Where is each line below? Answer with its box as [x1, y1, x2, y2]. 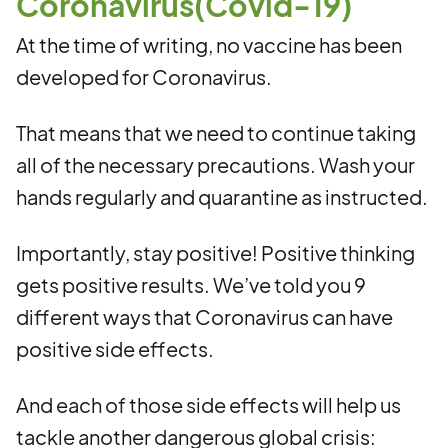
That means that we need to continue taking [16, 120, 416, 145]
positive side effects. [16, 336, 214, 361]
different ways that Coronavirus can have [16, 304, 393, 329]
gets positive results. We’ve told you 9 [16, 272, 366, 297]
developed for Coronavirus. [16, 64, 272, 89]
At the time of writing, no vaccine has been [16, 32, 402, 57]
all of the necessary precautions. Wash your [16, 152, 415, 177]
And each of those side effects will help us [16, 392, 401, 417]
